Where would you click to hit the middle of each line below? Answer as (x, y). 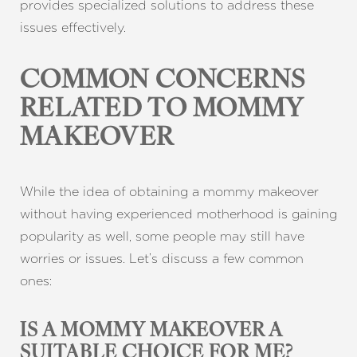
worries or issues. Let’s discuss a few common (162, 259)
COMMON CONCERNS (163, 81)
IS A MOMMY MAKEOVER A (151, 331)
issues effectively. (73, 27)
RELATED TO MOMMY (162, 110)
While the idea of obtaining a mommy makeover (169, 192)
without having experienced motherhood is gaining (178, 214)
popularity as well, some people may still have (162, 236)
